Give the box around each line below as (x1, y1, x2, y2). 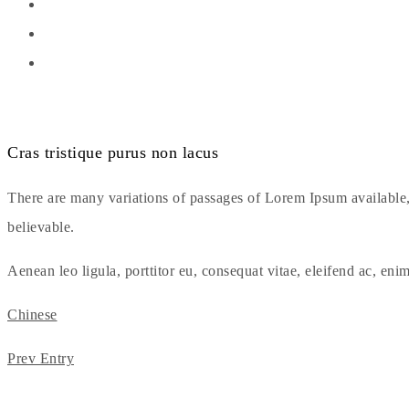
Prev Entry (7, 351, 74, 367)
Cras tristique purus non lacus (7, 143, 218, 163)
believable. (7, 219, 75, 236)
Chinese (7, 307, 58, 323)
